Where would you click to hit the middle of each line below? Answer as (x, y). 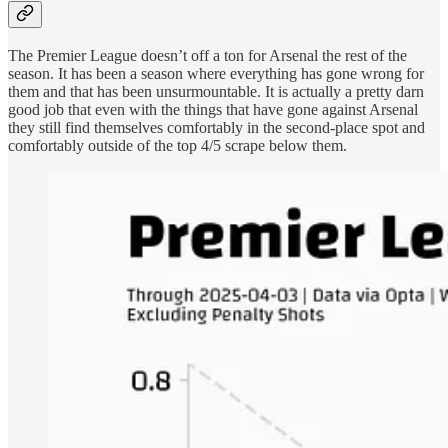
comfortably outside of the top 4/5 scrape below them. (177, 145)
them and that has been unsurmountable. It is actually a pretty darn (216, 91)
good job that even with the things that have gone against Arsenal (213, 109)
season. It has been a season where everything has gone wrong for (216, 73)
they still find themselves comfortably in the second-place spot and (216, 127)
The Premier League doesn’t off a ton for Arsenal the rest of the (207, 55)
